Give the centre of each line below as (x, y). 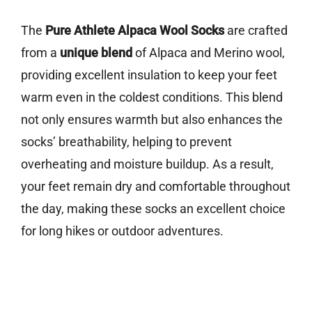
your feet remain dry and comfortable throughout (156, 187)
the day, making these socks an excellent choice (153, 209)
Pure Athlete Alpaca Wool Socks (135, 31)
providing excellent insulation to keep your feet (149, 75)
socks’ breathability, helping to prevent (126, 142)
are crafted (256, 31)
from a (40, 53)
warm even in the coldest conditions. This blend (152, 97)
